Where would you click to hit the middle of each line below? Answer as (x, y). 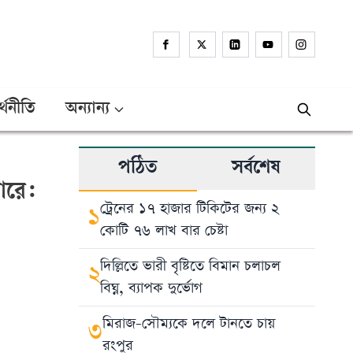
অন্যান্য (87, 110)
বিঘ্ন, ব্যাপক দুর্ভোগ (151, 288)
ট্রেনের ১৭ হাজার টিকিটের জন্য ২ (190, 208)
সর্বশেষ (256, 169)
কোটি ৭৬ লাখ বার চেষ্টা (164, 230)
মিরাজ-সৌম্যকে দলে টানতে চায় (189, 323)
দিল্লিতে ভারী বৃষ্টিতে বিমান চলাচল (190, 266)
